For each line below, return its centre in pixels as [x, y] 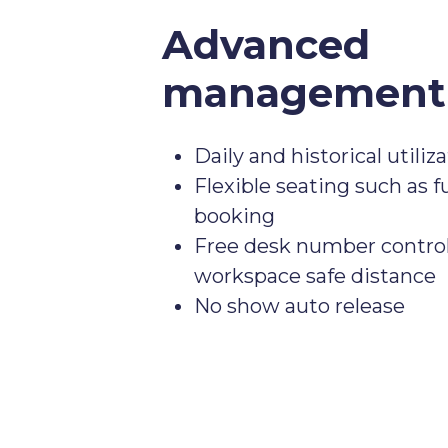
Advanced [266, 44]
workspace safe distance [315, 276]
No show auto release [299, 306]
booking [234, 216]
